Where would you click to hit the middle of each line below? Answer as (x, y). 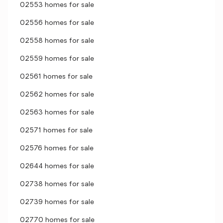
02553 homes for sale (57, 5)
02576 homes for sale (57, 149)
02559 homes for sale (57, 59)
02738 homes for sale (57, 184)
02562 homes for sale (57, 95)
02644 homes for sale (57, 167)
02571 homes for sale (56, 131)
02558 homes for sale (57, 41)
